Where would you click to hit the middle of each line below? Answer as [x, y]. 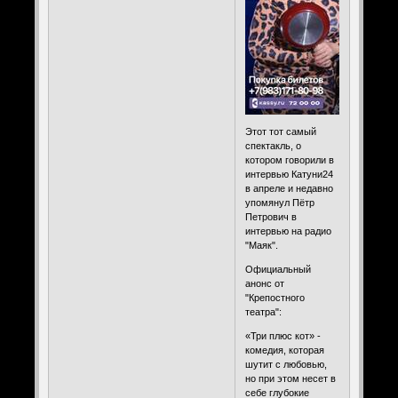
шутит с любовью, [286, 365]
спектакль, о [273, 146]
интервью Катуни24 [289, 175]
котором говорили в [289, 160]
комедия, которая [284, 350]
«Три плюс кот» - [283, 336]
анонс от [264, 284]
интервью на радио [288, 231]
